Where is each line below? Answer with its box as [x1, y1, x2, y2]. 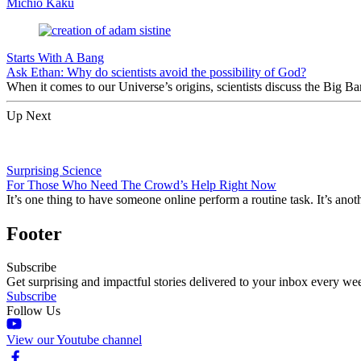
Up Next [6, 108, 51, 122]
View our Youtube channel [6, 333, 142, 347]
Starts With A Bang [6, 50, 104, 64]
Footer [6, 222, 62, 244]
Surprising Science [6, 163, 102, 177]
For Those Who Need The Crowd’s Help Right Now [6, 177, 276, 192]
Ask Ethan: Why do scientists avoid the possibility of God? [6, 64, 306, 79]
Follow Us [6, 304, 60, 318]
